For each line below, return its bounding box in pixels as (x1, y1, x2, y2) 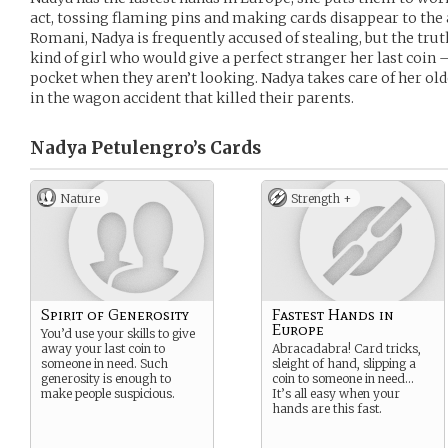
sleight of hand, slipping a (272, 356, 416, 371)
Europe (272, 320, 324, 339)
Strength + (291, 191, 352, 206)
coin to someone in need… (272, 371, 414, 386)
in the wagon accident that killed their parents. (30, 89, 354, 107)
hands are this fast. (272, 401, 382, 416)
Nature (60, 191, 100, 206)
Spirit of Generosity (41, 305, 189, 324)
